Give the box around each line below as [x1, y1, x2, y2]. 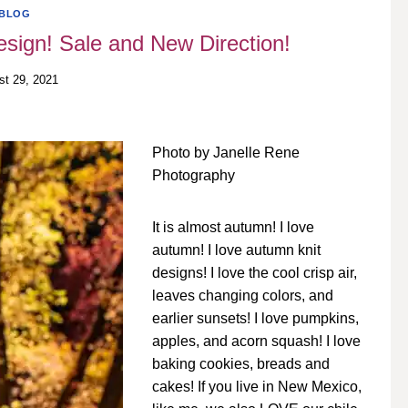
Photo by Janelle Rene [152, 145, 300, 161]
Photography [152, 168, 235, 184]
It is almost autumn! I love [152, 219, 314, 236]
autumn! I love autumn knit [152, 242, 321, 259]
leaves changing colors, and [152, 288, 333, 304]
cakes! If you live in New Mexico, [152, 379, 362, 395]
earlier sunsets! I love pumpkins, [152, 311, 359, 327]
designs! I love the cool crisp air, [152, 265, 357, 281]
